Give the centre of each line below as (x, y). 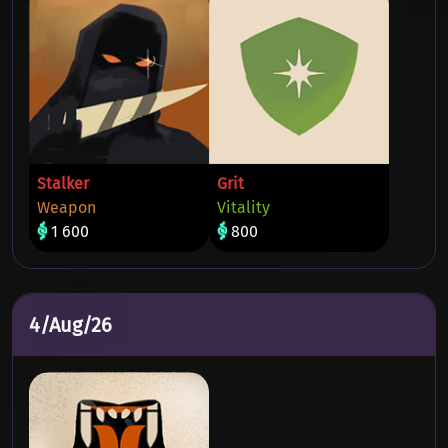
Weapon (66, 207)
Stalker (63, 183)
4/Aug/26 (70, 325)
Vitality (243, 207)
